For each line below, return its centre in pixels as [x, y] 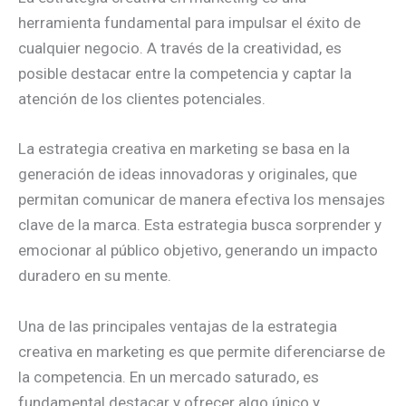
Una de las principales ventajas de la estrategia [178, 326]
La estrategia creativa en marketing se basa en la [184, 149]
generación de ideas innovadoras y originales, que [188, 174]
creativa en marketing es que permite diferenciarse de [202, 351]
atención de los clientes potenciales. [142, 99]
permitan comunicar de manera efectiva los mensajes [202, 200]
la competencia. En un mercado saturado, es [169, 377]
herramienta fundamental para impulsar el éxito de [189, 23]
